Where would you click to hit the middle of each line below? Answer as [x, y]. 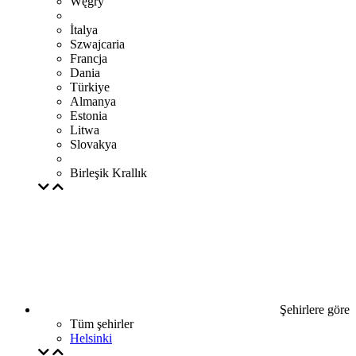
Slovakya [93, 144]
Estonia [89, 116]
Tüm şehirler [102, 324]
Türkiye [90, 87]
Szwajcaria [97, 44]
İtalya [84, 30]
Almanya [93, 101]
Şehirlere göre [313, 310]
